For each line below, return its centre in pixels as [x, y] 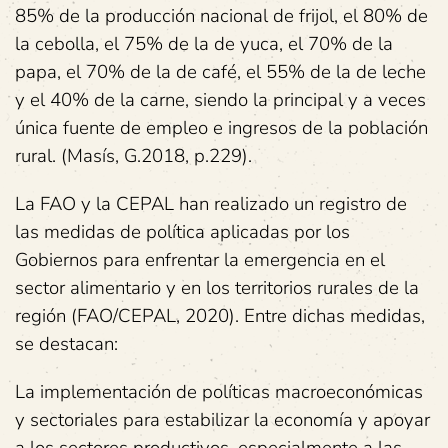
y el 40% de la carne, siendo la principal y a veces [220, 100]
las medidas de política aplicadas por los [182, 232]
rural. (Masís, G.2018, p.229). [133, 156]
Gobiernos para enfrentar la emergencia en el [200, 260]
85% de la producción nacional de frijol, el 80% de [221, 16]
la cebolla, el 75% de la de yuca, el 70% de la [204, 44]
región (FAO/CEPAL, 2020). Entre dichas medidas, [220, 316]
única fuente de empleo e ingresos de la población [221, 128]
